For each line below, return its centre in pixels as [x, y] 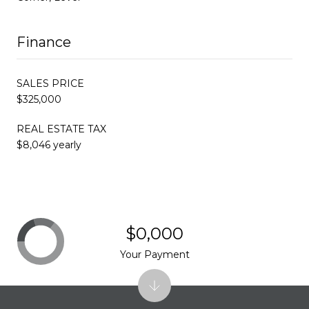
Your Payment [154, 254]
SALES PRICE [50, 83]
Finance [44, 42]
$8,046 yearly [49, 144]
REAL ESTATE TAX [61, 129]
